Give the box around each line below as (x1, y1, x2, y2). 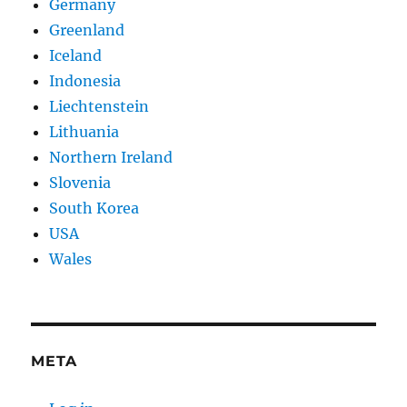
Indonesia (49, 72, 122, 91)
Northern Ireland (49, 148, 174, 167)
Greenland (49, 21, 125, 40)
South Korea (49, 199, 140, 218)
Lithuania (49, 123, 120, 142)
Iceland (49, 46, 103, 65)
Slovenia (49, 174, 112, 193)
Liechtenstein (49, 97, 150, 116)
